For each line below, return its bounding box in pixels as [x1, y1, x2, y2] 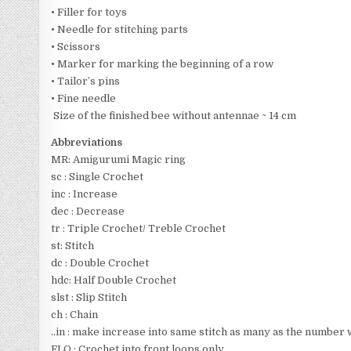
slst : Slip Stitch [51, 291, 128, 303]
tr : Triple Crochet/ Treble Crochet [51, 223, 226, 234]
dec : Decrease [51, 205, 125, 217]
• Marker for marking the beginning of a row [51, 58, 274, 70]
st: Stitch [51, 240, 95, 251]
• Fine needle [51, 92, 117, 104]
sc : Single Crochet [51, 171, 144, 183]
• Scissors [51, 41, 101, 52]
